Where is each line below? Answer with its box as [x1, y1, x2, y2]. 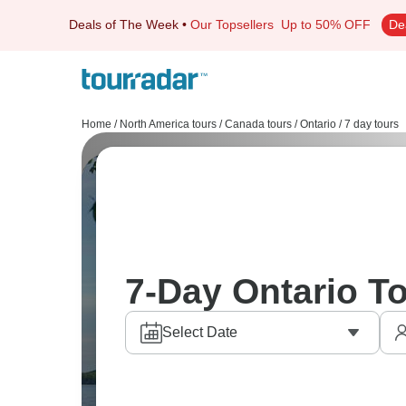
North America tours [120, 118, 217, 130]
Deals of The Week [69, 17, 179, 32]
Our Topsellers [190, 17, 281, 32]
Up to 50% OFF [281, 17, 371, 32]
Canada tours [225, 118, 292, 130]
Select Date [162, 324, 237, 340]
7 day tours [344, 118, 399, 130]
